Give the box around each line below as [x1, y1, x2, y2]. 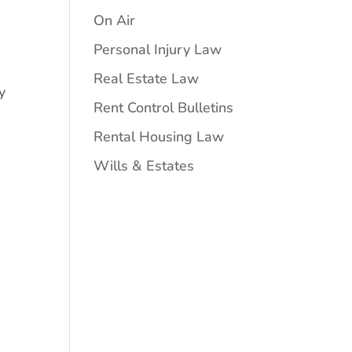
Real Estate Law [93, 69, 200, 88]
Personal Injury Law [93, 40, 222, 59]
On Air [93, 11, 136, 30]
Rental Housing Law [93, 127, 225, 146]
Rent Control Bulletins [93, 98, 234, 117]
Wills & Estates [93, 156, 195, 175]
